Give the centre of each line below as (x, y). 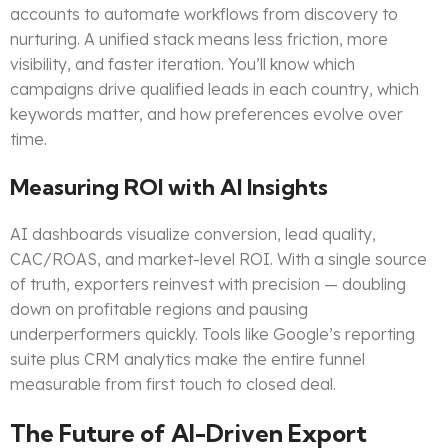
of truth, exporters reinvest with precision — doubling (208, 284)
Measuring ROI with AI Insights (169, 187)
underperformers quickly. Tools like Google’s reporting (212, 334)
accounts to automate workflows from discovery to (204, 14)
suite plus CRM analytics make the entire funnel (187, 359)
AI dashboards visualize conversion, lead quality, (193, 234)
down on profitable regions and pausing (159, 309)
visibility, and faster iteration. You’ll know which (182, 64)
